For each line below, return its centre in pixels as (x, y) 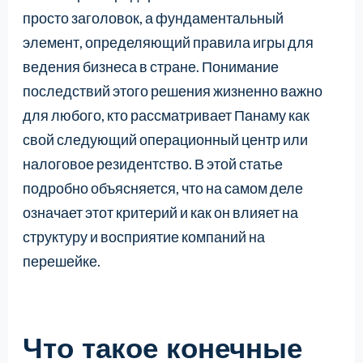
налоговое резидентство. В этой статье (152, 163)
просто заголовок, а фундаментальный (153, 17)
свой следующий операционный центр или (165, 139)
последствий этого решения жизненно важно (172, 90)
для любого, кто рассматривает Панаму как (166, 115)
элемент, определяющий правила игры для (168, 42)
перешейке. (61, 261)
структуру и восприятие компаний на (143, 236)
